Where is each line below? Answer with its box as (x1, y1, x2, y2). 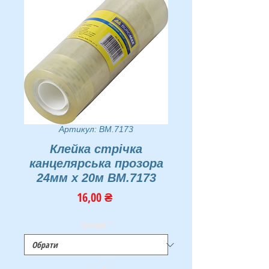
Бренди (80, 219, 106, 231)
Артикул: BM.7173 (59, 124, 133, 134)
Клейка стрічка (50, 142, 142, 156)
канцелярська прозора (29, 157, 163, 171)
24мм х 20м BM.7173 (36, 171, 156, 185)
